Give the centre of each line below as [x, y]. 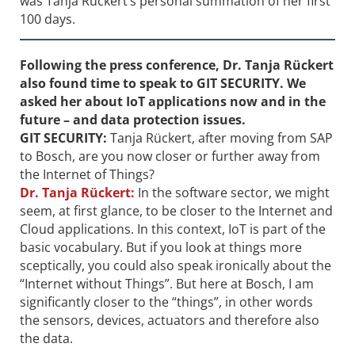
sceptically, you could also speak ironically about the [176, 265]
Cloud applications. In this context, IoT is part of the [173, 229]
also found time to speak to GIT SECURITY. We [163, 83]
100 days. [48, 19]
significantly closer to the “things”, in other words [166, 302]
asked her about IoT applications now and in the [173, 101]
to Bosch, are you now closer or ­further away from [170, 156]
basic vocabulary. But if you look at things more [161, 247]
